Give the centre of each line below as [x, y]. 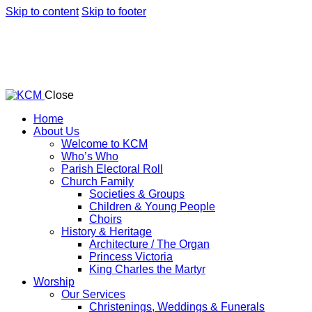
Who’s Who [90, 157]
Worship [54, 282]
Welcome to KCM [104, 144]
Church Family [97, 182]
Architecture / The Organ [149, 244]
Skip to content [42, 11]
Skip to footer [114, 11]
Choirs [106, 219]
